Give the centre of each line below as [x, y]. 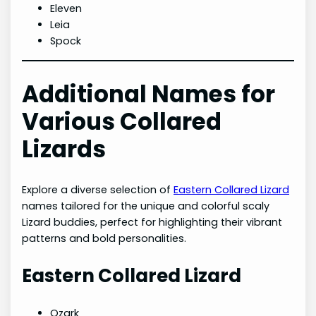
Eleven [66, 9]
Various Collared [122, 121]
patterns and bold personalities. [104, 238]
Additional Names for [149, 94]
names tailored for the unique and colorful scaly [146, 206]
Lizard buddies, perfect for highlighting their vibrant [152, 222]
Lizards [64, 149]
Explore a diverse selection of [98, 189]
